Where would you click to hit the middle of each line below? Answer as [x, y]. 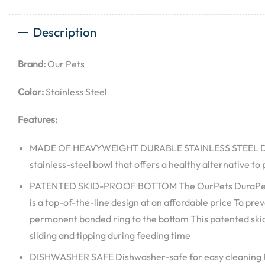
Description [64, 32]
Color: [31, 92]
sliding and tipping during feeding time [110, 236]
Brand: [32, 64]
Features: [38, 120]
